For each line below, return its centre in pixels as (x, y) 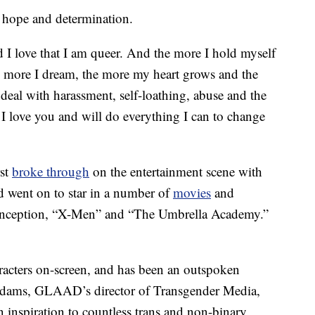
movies (192, 193)
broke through (51, 172)
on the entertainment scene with (176, 172)
